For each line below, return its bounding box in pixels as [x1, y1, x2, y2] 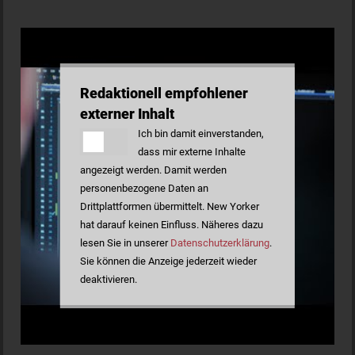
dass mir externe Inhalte [137, 146, 246, 158]
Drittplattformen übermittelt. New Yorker [79, 200, 259, 213]
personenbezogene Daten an [79, 182, 208, 195]
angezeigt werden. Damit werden [79, 164, 227, 177]
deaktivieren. [79, 273, 137, 286]
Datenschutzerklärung [170, 237, 269, 250]
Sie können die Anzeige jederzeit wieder [79, 255, 257, 268]
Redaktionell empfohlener [79, 86, 248, 102]
